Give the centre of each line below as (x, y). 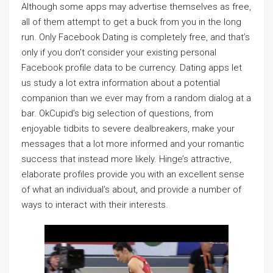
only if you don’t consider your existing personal (119, 52)
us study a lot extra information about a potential (121, 83)
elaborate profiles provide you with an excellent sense (133, 174)
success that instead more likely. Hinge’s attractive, (126, 159)
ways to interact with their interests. (95, 205)
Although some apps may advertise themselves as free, (136, 7)
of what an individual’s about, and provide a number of (131, 190)
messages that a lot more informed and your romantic (133, 144)
